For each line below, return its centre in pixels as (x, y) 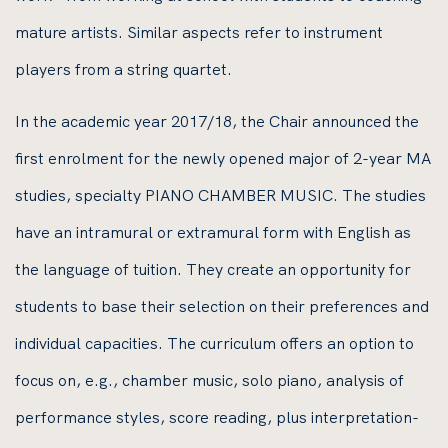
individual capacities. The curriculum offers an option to (214, 343)
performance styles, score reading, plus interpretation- (217, 417)
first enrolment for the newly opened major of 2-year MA (223, 158)
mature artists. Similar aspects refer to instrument (199, 32)
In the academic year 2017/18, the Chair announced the (217, 121)
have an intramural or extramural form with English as (213, 232)
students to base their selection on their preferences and (222, 306)
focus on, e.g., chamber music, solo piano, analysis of (209, 380)
